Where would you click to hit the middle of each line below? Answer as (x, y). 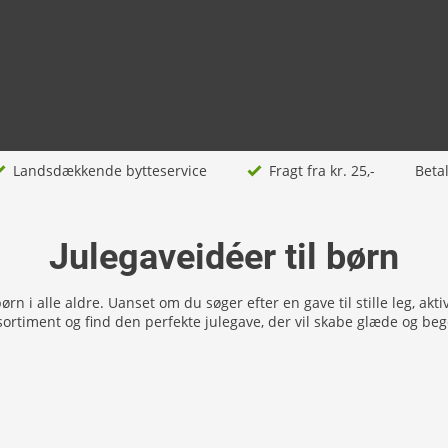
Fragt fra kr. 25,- (321, 170)
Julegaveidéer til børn (223, 257)
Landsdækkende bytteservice (109, 170)
